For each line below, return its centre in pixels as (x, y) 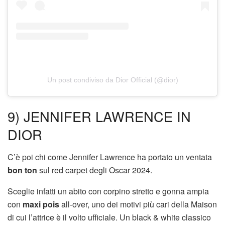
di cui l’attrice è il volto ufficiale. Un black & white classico (109, 217)
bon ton (22, 170)
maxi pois (41, 204)
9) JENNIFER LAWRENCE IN (99, 116)
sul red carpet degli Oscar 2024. (95, 170)
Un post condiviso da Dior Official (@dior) (113, 80)
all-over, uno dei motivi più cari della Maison (138, 204)
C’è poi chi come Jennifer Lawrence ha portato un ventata (110, 157)
